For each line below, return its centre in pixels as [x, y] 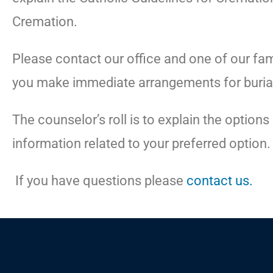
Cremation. [45, 22]
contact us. [220, 181]
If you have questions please [99, 181]
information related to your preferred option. [141, 144]
